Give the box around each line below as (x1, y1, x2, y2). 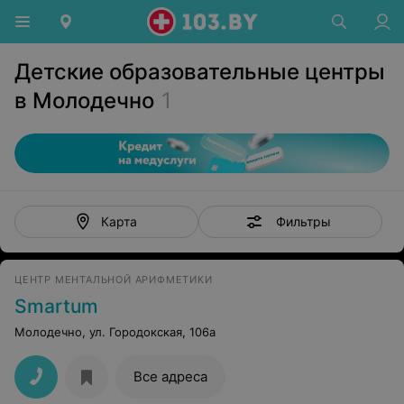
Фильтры (275, 213, 331, 229)
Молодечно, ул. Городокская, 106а (14, 325, 216, 339)
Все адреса (133, 368, 207, 385)
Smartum (14, 295, 98, 317)
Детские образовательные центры (14, 59, 385, 85)
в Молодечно (14, 87, 154, 114)
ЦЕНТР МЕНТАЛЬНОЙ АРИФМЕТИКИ (14, 273, 213, 286)
